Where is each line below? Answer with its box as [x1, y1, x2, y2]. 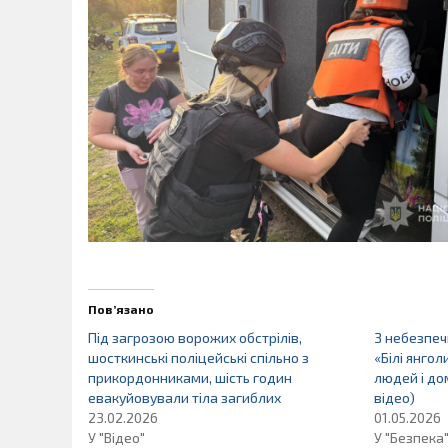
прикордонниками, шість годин [88, 369, 292, 387]
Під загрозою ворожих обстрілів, [88, 329, 302, 347]
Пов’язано [88, 302, 154, 317]
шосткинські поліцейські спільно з [88, 349, 309, 367]
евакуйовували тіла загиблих [88, 389, 281, 407]
